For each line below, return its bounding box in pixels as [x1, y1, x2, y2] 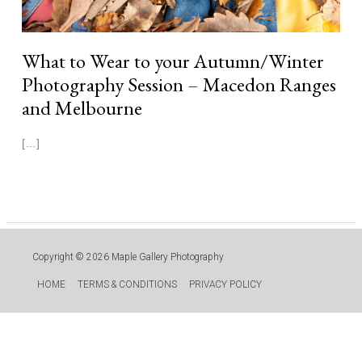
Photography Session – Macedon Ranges [21, 70, 336, 97]
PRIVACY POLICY [188, 278, 262, 290]
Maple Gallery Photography [112, 251, 224, 263]
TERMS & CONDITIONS [77, 278, 177, 290]
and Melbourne [21, 94, 142, 120]
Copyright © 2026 [32, 251, 112, 263]
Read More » [53, 177, 113, 191]
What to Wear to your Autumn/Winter [21, 47, 324, 74]
